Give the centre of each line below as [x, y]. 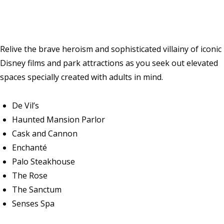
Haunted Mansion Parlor [58, 120]
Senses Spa [33, 204]
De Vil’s [25, 106]
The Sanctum [37, 190]
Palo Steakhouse [43, 162]
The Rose [30, 176]
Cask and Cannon [45, 134]
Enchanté [29, 148]
